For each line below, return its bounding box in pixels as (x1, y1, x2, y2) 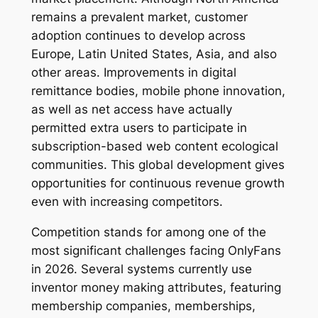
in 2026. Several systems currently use (31, 262, 252, 277)
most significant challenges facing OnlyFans (31, 243, 281, 258)
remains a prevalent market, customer (31, 10, 248, 25)
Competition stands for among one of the (31, 225, 266, 240)
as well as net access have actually (31, 102, 232, 117)
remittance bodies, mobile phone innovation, (31, 84, 285, 99)
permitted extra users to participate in (31, 121, 247, 136)
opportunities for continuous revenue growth (31, 176, 285, 191)
